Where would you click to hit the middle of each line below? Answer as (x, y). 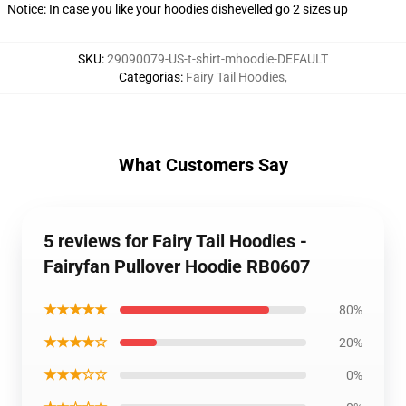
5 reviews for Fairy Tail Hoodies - (175, 241)
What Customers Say (203, 165)
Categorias (150, 77)
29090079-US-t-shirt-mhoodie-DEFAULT (217, 59)
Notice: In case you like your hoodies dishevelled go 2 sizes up (178, 9)
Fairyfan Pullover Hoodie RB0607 (177, 266)
